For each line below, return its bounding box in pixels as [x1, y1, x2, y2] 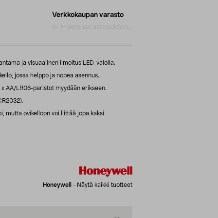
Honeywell [43, 182, 72, 188]
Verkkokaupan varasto [52, 11, 124, 18]
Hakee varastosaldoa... [61, 23, 132, 31]
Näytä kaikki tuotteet [77, 182, 132, 188]
